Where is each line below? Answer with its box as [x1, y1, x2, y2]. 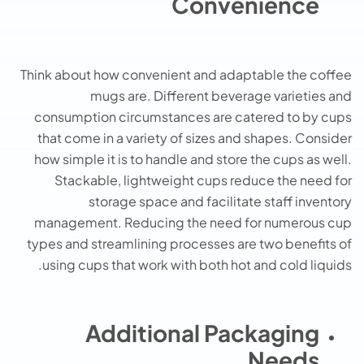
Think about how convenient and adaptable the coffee [20, 65, 352, 83]
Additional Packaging [85, 318, 319, 348]
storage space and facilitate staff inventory [89, 192, 352, 210]
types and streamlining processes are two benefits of [27, 234, 352, 252]
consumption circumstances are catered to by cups [34, 107, 352, 125]
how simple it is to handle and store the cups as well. [34, 149, 352, 167]
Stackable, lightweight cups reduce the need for [54, 171, 352, 188]
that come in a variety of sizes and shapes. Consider [37, 128, 352, 146]
